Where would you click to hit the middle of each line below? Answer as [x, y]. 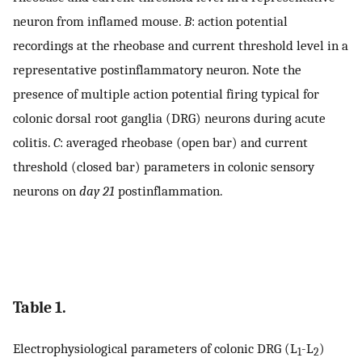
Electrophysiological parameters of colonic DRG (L [155, 348]
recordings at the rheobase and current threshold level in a [181, 46]
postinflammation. [169, 191]
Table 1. [40, 308]
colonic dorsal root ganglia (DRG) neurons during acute [169, 118]
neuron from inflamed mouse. [99, 21]
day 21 [97, 191]
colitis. [33, 143]
